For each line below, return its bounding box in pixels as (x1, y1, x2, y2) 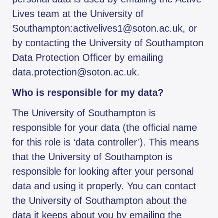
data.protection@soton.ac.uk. (12, 67, 140, 78)
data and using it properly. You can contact (12, 181, 196, 192)
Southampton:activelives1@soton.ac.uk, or (12, 23, 197, 34)
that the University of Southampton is (12, 151, 172, 163)
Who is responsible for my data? (12, 87, 163, 98)
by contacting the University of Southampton (12, 37, 203, 49)
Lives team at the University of (12, 8, 144, 19)
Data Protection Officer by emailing (12, 52, 163, 63)
